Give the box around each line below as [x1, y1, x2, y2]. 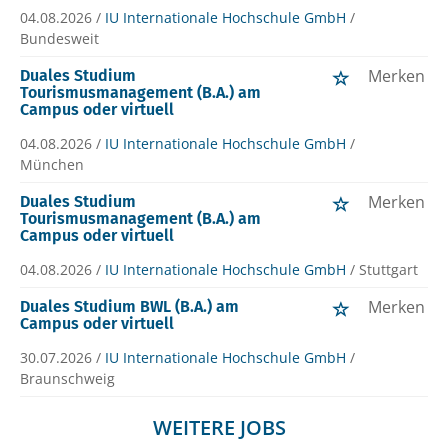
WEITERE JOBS [152, 414, 286, 442]
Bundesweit [20, 29, 99, 49]
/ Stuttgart [350, 260, 418, 280]
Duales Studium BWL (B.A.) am [20, 297, 239, 317]
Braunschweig [20, 369, 115, 389]
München [20, 155, 84, 175]
